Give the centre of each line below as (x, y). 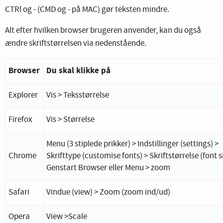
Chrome (22, 156)
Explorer (23, 95)
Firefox (20, 119)
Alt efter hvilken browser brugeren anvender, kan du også (103, 30)
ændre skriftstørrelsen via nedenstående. (76, 43)
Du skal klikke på (78, 70)
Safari (19, 192)
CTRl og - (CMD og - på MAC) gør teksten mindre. (87, 9)
